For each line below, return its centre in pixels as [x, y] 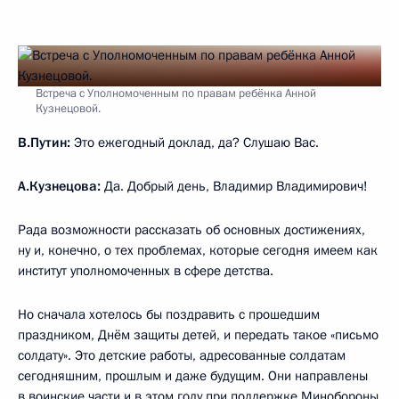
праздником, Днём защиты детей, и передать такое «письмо [198, 335]
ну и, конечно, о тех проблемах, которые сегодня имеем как [198, 250]
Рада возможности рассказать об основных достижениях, [191, 230]
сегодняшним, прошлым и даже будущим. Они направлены [193, 376]
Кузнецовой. [68, 109]
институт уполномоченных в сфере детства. [146, 271]
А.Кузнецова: [61, 186]
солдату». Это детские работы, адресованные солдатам [182, 355]
